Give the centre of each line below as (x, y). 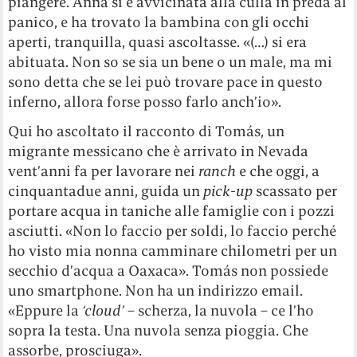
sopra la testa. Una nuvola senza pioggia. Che (159, 331)
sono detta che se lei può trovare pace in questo (166, 82)
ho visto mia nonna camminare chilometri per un (173, 251)
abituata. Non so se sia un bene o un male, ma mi (171, 62)
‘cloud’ (104, 311)
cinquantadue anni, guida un (106, 191)
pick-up (228, 191)
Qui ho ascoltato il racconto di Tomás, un (147, 131)
